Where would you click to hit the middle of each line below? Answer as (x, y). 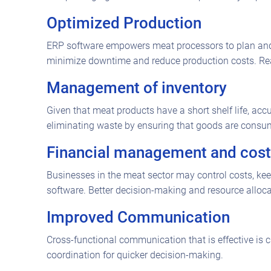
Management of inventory (137, 87)
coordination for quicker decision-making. (135, 255)
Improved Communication (138, 217)
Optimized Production (124, 23)
